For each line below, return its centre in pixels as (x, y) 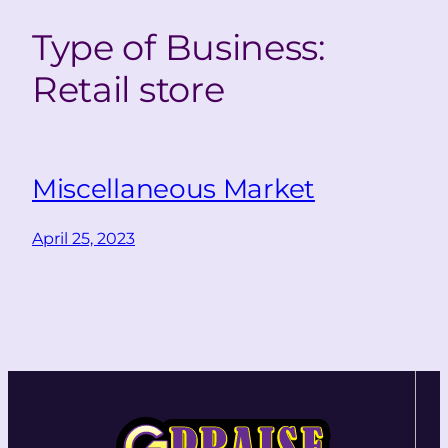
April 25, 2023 (83, 238)
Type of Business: (178, 47)
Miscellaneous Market (173, 188)
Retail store (128, 89)
